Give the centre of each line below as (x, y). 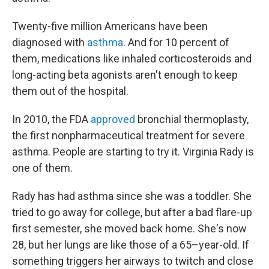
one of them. (42, 168)
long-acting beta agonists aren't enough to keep (125, 75)
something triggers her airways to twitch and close (133, 261)
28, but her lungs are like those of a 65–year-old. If (131, 245)
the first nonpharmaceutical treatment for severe (128, 136)
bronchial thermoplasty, (192, 119)
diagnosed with (50, 43)
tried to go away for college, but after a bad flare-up (132, 213)
